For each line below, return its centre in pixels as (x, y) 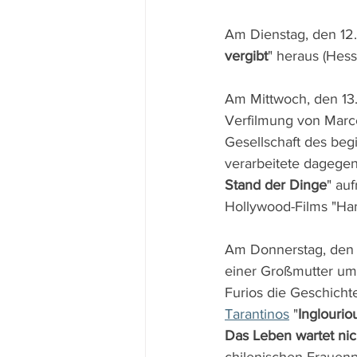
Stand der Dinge (276, 185)
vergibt (246, 56)
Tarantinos (257, 314)
